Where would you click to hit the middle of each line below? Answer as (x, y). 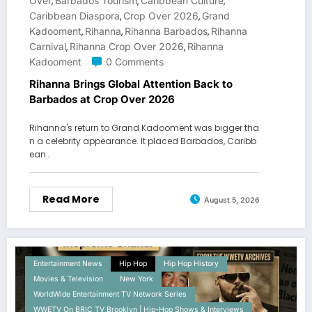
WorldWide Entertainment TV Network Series (110, 295)
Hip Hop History (191, 264)
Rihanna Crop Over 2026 (127, 47)
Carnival (48, 47)
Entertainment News (68, 264)
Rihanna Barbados (166, 31)
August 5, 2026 (232, 200)
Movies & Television (68, 279)
